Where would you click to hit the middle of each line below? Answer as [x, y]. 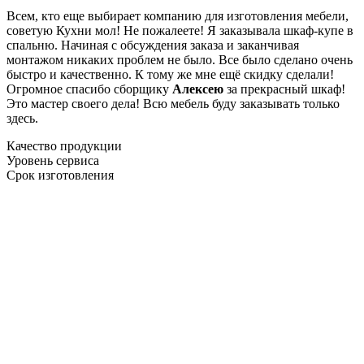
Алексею [198, 89]
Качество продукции [64, 145]
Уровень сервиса [53, 160]
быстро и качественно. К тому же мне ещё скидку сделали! [170, 74]
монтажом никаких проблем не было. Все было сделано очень [180, 59]
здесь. [22, 118]
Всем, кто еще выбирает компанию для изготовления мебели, [178, 15]
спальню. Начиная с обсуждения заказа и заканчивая [153, 45]
